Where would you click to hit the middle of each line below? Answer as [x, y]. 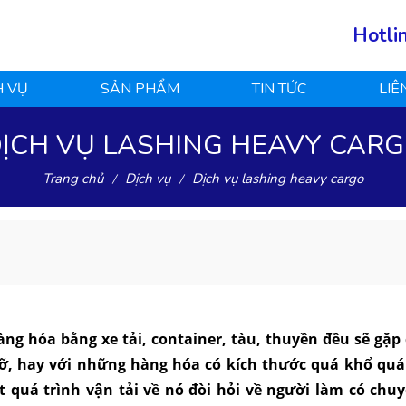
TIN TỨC [280, 89]
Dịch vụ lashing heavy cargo [283, 179]
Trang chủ [77, 179]
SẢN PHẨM [140, 89]
